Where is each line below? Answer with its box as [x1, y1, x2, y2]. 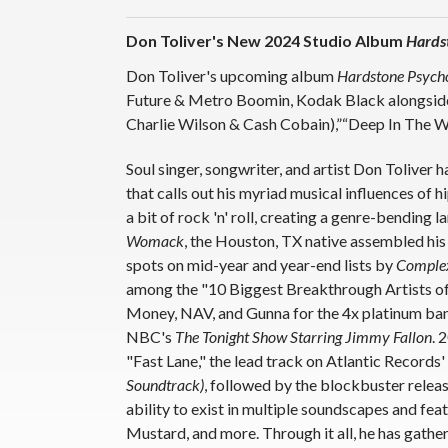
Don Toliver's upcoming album [126, 65, 337, 85]
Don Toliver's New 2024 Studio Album [126, 30, 406, 50]
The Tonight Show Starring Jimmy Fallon [175, 326, 432, 346]
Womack [126, 230, 184, 250]
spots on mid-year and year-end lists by [126, 254, 396, 274]
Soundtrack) [126, 374, 204, 394]
